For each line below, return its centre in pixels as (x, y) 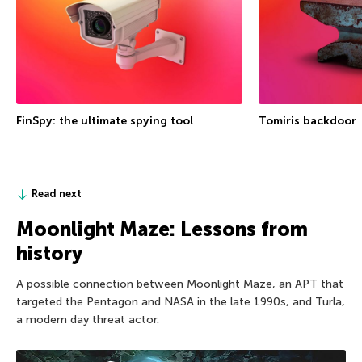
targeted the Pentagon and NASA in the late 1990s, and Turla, (181, 302)
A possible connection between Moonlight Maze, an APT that (180, 284)
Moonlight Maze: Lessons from (162, 229)
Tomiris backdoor (307, 121)
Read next (57, 194)
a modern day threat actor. (88, 320)
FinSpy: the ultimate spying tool (105, 121)
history (49, 254)
